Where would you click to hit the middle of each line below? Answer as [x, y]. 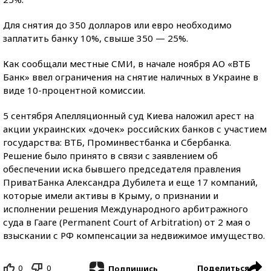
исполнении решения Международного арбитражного [126, 209]
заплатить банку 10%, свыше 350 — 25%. [96, 38]
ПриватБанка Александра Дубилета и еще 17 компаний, [130, 182]
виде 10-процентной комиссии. [74, 90]
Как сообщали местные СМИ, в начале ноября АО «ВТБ [127, 64]
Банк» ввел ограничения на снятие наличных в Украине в [131, 77]
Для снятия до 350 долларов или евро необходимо [117, 25]
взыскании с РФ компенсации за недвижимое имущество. [134, 235]
